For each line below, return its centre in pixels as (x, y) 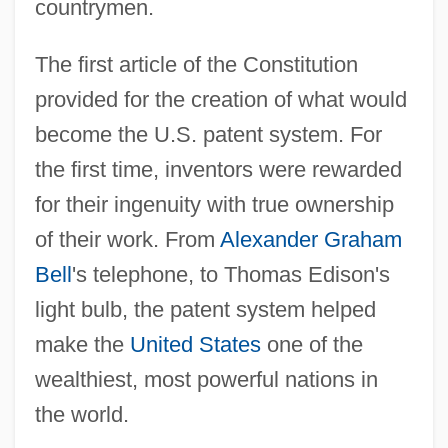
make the (82, 345)
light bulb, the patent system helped (205, 310)
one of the (311, 345)
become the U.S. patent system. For (208, 135)
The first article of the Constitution (196, 65)
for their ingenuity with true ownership (214, 205)
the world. (81, 415)
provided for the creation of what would (220, 100)
